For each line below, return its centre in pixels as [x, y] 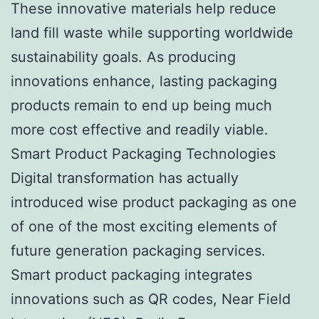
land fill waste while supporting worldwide [152, 32]
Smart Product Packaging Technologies [143, 153]
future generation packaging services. [138, 250]
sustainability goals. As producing [123, 57]
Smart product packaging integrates [131, 274]
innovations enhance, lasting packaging [144, 81]
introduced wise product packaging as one [154, 202]
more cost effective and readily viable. [140, 129]
